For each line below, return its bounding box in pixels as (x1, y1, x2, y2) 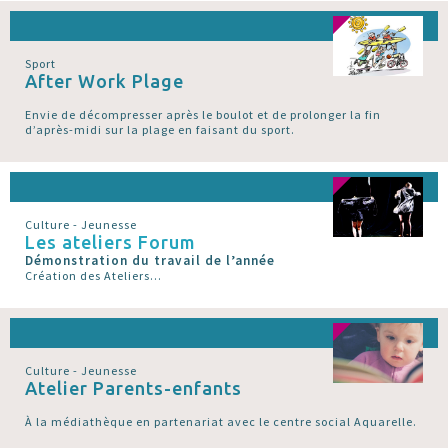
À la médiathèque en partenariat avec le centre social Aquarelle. (25, 413, 417, 429)
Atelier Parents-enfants (25, 377, 242, 398)
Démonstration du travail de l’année (25, 251, 275, 269)
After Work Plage (25, 70, 184, 91)
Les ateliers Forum (25, 231, 196, 252)
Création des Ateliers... (25, 267, 162, 283)
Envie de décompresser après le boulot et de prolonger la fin (25, 106, 381, 122)
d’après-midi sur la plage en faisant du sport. (25, 121, 295, 137)
